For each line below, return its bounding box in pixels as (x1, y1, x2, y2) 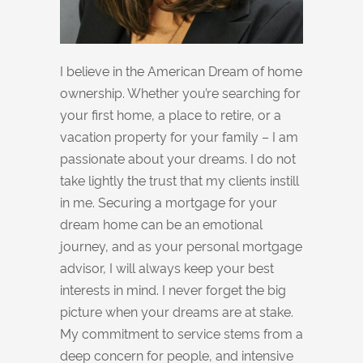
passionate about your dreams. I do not (60, 149, 296, 167)
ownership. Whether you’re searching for (60, 83, 301, 101)
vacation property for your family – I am (60, 127, 298, 145)
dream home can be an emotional (60, 215, 263, 233)
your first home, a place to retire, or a (60, 105, 281, 123)
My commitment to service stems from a (60, 324, 303, 342)
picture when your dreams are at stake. (60, 302, 293, 320)
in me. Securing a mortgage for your (60, 193, 277, 211)
